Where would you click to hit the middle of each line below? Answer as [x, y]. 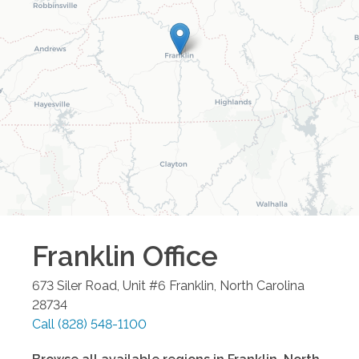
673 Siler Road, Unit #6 [99, 285]
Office [177, 256]
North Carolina [262, 285]
